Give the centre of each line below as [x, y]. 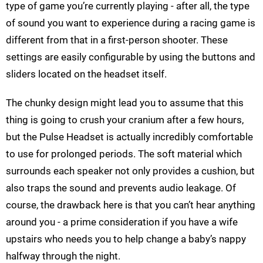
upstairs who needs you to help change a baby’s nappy [126, 239]
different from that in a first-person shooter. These [117, 40]
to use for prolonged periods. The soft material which [124, 154]
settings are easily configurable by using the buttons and [131, 57]
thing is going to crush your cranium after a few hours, [125, 120]
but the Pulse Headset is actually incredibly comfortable [129, 137]
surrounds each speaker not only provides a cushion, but [130, 171]
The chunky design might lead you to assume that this [125, 103]
